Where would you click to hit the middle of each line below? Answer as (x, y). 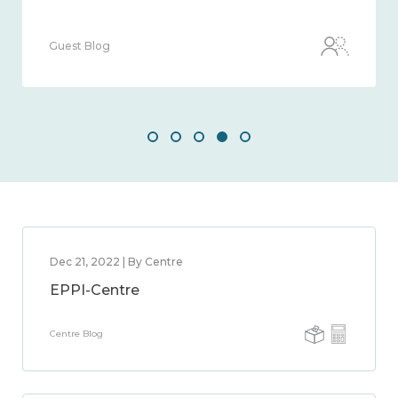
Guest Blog (80, 46)
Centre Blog (76, 334)
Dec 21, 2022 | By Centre (116, 262)
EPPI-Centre (95, 290)
